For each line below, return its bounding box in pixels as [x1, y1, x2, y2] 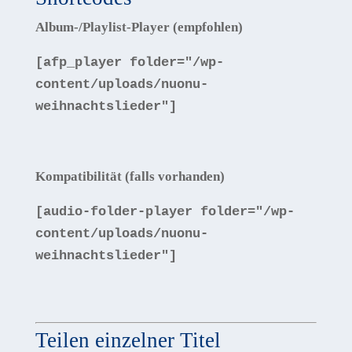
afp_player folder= [42, 55, 185, 70]
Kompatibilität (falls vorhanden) [35, 169, 225, 184]
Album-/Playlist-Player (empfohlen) [35, 20, 243, 35]
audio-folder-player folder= [42, 204, 255, 219]
